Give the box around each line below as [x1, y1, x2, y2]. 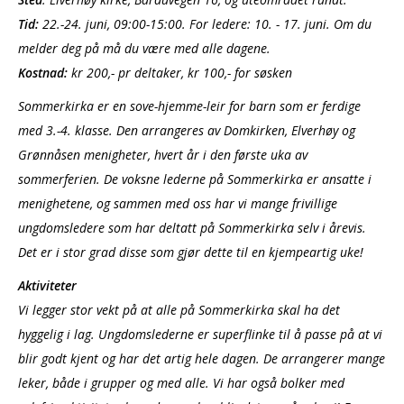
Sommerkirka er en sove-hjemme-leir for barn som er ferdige [18, 96, 361, 115]
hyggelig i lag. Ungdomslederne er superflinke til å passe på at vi [18, 325, 382, 343]
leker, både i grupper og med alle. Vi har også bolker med [18, 373, 344, 391]
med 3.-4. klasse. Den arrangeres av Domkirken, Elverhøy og [18, 121, 355, 139]
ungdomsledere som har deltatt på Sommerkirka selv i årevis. [18, 218, 366, 236]
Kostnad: [18, 63, 71, 81]
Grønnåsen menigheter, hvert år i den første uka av [18, 145, 308, 163]
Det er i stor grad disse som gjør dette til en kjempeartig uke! [18, 243, 363, 261]
